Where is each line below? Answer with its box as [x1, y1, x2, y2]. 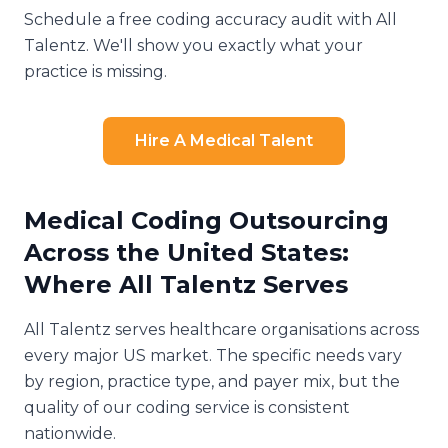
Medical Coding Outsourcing [24, 205, 389, 235]
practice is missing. [24, 61, 167, 81]
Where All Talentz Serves [24, 269, 348, 299]
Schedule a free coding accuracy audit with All [24, 9, 397, 29]
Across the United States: [24, 237, 349, 267]
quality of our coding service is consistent [24, 397, 350, 417]
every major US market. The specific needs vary [24, 345, 402, 365]
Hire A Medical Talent [135, 130, 313, 150]
